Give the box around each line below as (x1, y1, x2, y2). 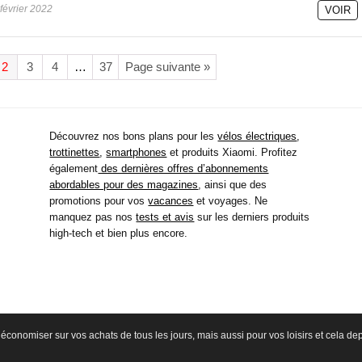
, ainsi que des (198, 178, 267, 191)
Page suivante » (124, 60, 210, 74)
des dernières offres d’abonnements (98, 162, 269, 175)
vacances (148, 194, 194, 207)
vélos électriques (217, 129, 297, 142)
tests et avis (136, 210, 195, 223)
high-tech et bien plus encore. (49, 226, 188, 239)
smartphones (106, 145, 167, 158)
